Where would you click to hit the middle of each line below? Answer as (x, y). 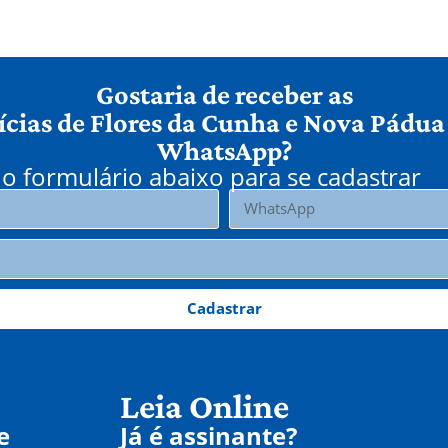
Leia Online (204, 407)
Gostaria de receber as (224, 94)
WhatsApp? (224, 150)
